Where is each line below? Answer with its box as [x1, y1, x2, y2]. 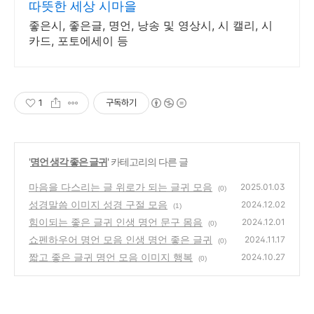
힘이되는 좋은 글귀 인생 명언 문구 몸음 [29, 215, 203, 228]
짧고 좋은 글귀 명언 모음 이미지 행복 [29, 250, 193, 263]
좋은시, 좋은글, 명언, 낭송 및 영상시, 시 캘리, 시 [29, 18, 273, 32]
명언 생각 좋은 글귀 [30, 155, 107, 168]
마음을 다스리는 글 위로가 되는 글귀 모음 [29, 180, 212, 193]
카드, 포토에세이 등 [29, 33, 128, 48]
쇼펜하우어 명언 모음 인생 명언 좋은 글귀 [29, 233, 212, 245]
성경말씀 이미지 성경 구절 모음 [29, 198, 168, 210]
